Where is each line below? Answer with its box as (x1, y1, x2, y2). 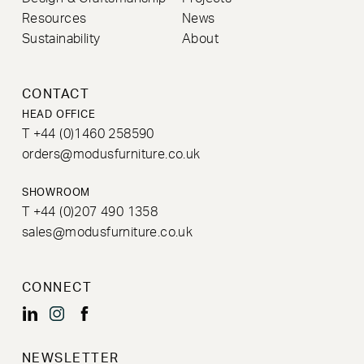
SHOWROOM (21, 187, 91, 197)
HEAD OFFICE (21, 110, 96, 120)
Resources (21, 12, 87, 26)
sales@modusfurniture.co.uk (21, 225, 193, 239)
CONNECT (21, 281, 93, 295)
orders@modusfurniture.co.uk (21, 148, 201, 162)
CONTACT (21, 88, 90, 102)
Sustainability (21, 32, 101, 46)
